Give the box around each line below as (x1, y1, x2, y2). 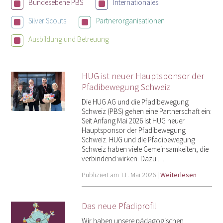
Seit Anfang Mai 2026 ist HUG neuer (81, 115, 185, 125)
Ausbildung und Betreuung (28, 34, 110, 44)
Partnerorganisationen (96, 16, 165, 26)
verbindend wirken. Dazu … (81, 153, 164, 163)
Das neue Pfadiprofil (81, 200, 156, 212)
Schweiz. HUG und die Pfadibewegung (81, 134, 195, 144)
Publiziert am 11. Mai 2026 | (81, 170, 160, 179)
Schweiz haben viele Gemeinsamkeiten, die (81, 144, 209, 154)
